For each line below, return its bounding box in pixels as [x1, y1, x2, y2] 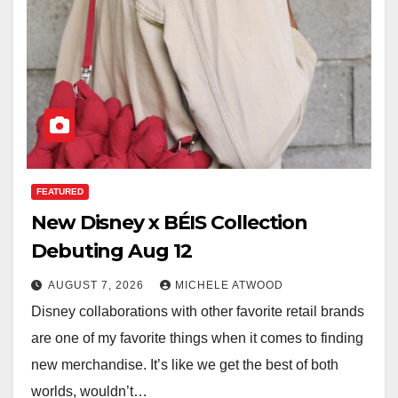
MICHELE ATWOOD [175, 278, 283, 291]
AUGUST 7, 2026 [48, 278, 147, 291]
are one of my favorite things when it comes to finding [31, 330, 363, 346]
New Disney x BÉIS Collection [31, 210, 308, 235]
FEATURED [36, 186, 84, 196]
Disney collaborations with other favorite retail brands [31, 303, 364, 319]
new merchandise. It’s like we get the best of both [31, 356, 338, 372]
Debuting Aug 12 [31, 238, 192, 263]
